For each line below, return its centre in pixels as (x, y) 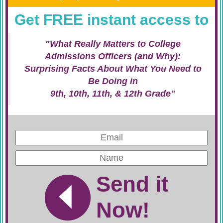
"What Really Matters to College (113, 44)
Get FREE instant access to (111, 20)
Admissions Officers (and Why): (113, 56)
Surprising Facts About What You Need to (113, 69)
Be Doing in (113, 81)
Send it (132, 184)
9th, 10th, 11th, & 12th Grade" (113, 94)
